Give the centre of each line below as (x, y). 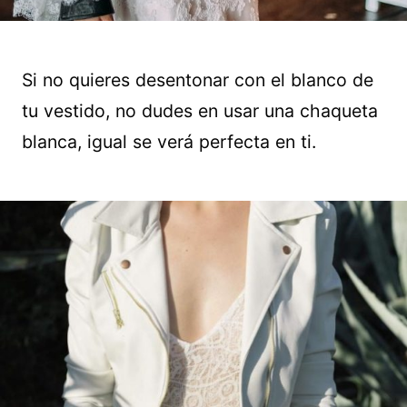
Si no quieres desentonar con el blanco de (198, 79)
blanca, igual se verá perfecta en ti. (169, 141)
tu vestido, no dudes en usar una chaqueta (200, 110)
